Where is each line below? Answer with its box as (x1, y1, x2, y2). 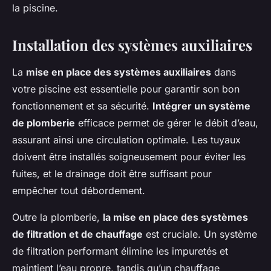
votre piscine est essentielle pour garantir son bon (12, 83, 240, 96)
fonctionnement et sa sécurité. (12, 100, 152, 113)
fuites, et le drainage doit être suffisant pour (12, 168, 212, 180)
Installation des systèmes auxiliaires (12, 35, 252, 55)
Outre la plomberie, (12, 211, 103, 224)
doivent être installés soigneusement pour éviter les (12, 151, 246, 163)
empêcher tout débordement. (12, 184, 145, 197)
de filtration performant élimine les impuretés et (12, 245, 228, 258)
